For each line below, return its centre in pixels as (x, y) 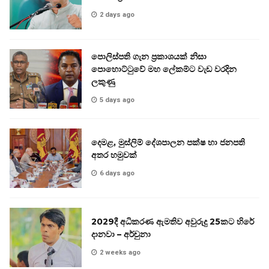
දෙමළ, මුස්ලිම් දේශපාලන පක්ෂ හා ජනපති (168, 142)
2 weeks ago (120, 252)
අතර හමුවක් (114, 155)
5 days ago (117, 100)
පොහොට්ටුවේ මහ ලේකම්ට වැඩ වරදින (164, 69)
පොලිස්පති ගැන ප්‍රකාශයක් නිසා (149, 57)
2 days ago (117, 14)
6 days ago (117, 173)
